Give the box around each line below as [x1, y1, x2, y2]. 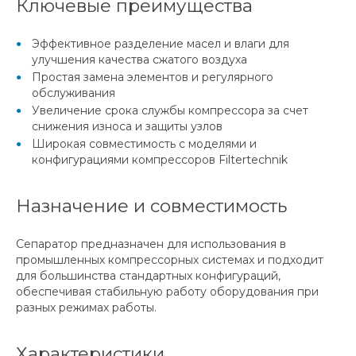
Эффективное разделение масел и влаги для [32, 37, 289, 52]
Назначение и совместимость [16, 195, 287, 218]
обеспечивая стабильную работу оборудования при [16, 284, 319, 300]
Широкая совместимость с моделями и [32, 137, 257, 152]
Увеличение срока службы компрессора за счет [32, 103, 308, 118]
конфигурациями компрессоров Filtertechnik [32, 153, 288, 168]
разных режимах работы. [16, 300, 157, 315]
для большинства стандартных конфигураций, [16, 269, 281, 284]
